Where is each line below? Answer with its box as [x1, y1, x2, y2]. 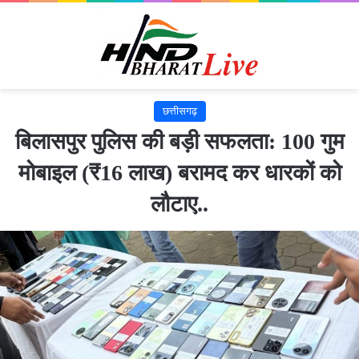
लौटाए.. [151, 191, 208, 216]
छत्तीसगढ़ [162, 104, 197, 117]
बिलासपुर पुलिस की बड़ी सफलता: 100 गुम [14, 128, 345, 154]
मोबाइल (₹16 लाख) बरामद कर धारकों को [18, 159, 341, 185]
